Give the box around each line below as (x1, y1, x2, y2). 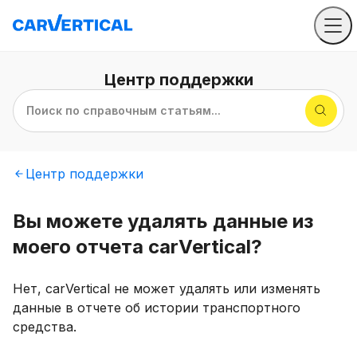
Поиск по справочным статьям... (26, 104, 221, 117)
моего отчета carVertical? (13, 235, 262, 258)
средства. (13, 319, 76, 335)
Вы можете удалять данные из (13, 210, 313, 233)
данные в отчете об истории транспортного (13, 300, 300, 316)
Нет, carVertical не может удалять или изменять (13, 280, 320, 296)
